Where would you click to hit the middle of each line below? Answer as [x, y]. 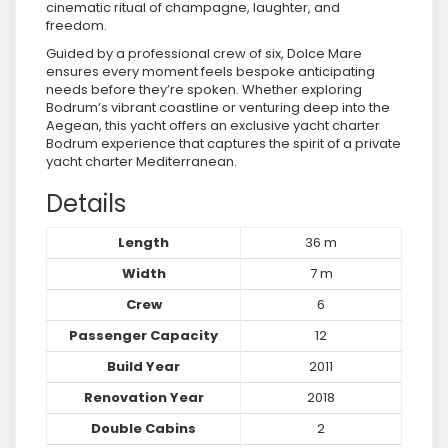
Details [86, 203]
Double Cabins [143, 428]
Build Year [143, 366]
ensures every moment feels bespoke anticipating [210, 71]
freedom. [76, 25]
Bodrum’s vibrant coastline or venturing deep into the [218, 107]
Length [143, 242]
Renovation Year [143, 397]
